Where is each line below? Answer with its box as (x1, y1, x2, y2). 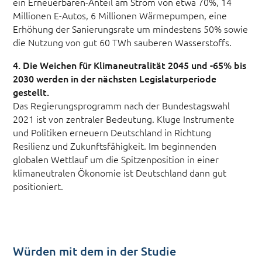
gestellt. (13, 85, 50, 99)
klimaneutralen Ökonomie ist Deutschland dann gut (13, 166, 227, 180)
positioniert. (13, 180, 64, 193)
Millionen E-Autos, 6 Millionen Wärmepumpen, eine (13, 9, 227, 22)
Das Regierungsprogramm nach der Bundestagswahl (13, 99, 230, 112)
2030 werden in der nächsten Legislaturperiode (13, 72, 217, 85)
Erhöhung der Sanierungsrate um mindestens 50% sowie (13, 22, 249, 36)
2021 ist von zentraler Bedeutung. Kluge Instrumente (13, 112, 235, 126)
